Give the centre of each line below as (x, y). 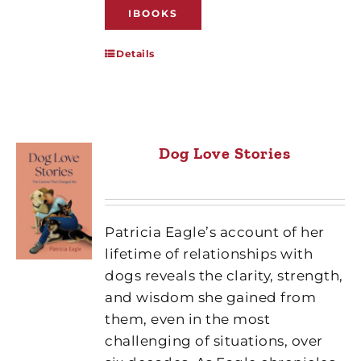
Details (135, 53)
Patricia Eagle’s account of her (215, 232)
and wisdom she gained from (211, 297)
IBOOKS (154, 13)
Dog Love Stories (225, 153)
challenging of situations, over (214, 340)
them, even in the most (188, 319)
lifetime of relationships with (209, 253)
